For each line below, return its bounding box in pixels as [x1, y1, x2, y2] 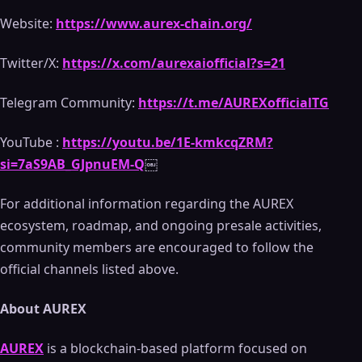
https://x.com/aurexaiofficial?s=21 [62, 54, 285, 72]
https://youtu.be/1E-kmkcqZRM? [62, 133, 273, 151]
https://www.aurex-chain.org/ [56, 15, 252, 32]
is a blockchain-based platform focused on [44, 339, 307, 357]
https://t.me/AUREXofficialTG [138, 94, 329, 112]
